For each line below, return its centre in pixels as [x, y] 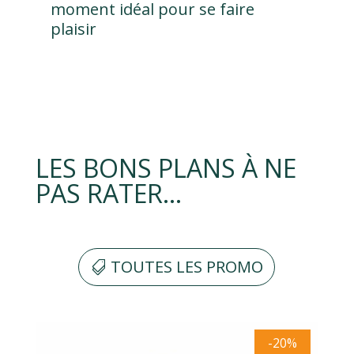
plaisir [73, 29]
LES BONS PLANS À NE [166, 168]
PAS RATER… [108, 194]
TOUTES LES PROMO [187, 266]
